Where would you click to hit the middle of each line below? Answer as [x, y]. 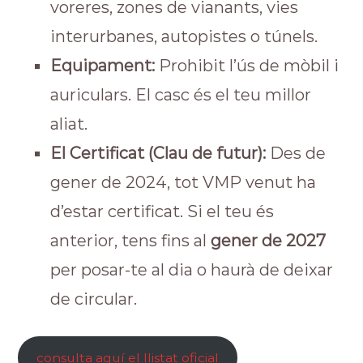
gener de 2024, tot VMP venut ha [184, 182]
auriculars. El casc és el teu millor [181, 95]
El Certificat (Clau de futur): [158, 153]
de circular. [94, 299]
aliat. [69, 124]
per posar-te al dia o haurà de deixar [192, 270]
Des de [296, 153]
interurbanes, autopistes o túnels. [184, 36]
